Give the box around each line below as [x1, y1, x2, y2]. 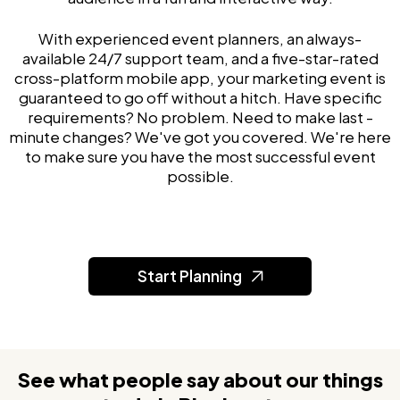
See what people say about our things [17, 367, 383, 392]
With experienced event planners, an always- [38, 29, 362, 48]
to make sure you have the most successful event [24, 146, 376, 166]
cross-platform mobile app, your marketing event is [14, 68, 386, 87]
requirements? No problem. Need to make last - [27, 107, 373, 127]
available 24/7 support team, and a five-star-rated [21, 48, 379, 68]
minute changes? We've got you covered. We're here [9, 127, 391, 146]
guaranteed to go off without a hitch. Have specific [18, 87, 382, 107]
